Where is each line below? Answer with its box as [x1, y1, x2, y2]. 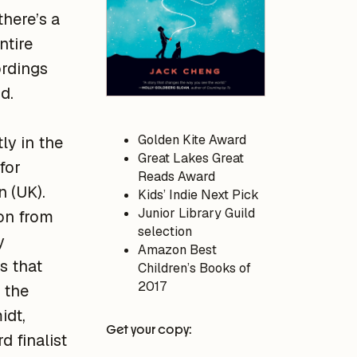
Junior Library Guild [137, 204, 255, 222]
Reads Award [137, 167, 215, 185]
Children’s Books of [137, 259, 251, 277]
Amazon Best [137, 241, 217, 258]
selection [137, 222, 192, 240]
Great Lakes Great [137, 149, 244, 167]
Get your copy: [105, 320, 192, 338]
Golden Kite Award [137, 131, 246, 148]
